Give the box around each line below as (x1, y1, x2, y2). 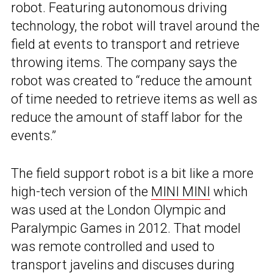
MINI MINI (151, 183, 210, 199)
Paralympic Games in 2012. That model (11, 220, 241, 236)
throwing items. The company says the (11, 54, 237, 70)
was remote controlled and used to (11, 238, 214, 254)
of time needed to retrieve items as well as (11, 91, 257, 107)
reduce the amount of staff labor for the (11, 109, 243, 125)
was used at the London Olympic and (11, 202, 226, 218)
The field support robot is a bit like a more (11, 165, 253, 181)
